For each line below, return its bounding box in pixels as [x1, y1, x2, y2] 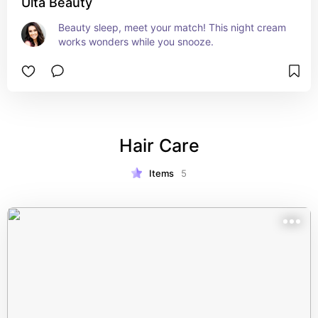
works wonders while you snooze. [58, 35, 214, 48]
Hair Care [119, 135, 199, 156]
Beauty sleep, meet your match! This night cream [58, 21, 286, 33]
